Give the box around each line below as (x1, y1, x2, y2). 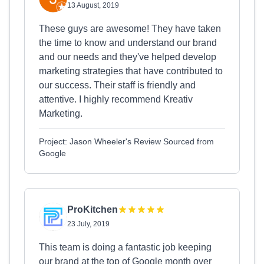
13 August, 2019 (67, 1, 119, 9)
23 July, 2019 (67, 220, 110, 228)
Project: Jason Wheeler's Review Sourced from (39, 137, 214, 146)
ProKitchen (67, 204, 118, 214)
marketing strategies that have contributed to (39, 66, 223, 76)
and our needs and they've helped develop (39, 52, 216, 62)
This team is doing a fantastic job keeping (39, 242, 212, 252)
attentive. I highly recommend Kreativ (39, 94, 193, 104)
